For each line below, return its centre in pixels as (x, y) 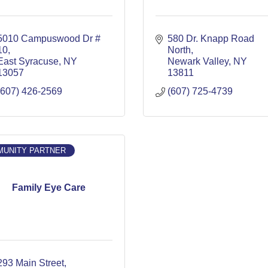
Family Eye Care (49, 187)
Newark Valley (198, 61)
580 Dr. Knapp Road (211, 39)
